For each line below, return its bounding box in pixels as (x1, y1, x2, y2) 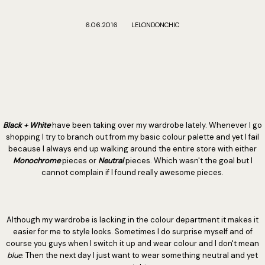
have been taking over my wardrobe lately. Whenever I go (50, 120, 262, 130)
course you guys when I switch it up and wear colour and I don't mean (6, 238, 259, 248)
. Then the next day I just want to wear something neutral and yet (22, 250, 258, 260)
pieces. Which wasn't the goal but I (123, 156, 253, 166)
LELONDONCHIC (131, 21, 180, 29)
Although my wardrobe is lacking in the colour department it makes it (7, 215, 258, 225)
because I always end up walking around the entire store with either (8, 144, 257, 154)
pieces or (60, 156, 98, 166)
